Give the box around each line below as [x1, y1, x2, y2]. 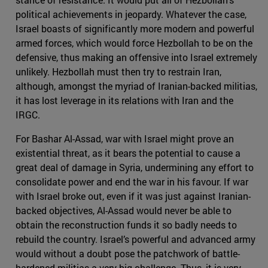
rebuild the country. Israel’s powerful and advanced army [16, 232, 255, 245]
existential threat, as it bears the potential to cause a [16, 146, 240, 159]
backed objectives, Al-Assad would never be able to [16, 203, 232, 217]
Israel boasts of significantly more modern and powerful [16, 22, 254, 35]
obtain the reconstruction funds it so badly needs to [16, 218, 237, 231]
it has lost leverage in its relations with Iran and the [16, 93, 233, 106]
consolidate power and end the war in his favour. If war [16, 175, 248, 188]
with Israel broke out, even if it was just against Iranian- [16, 189, 251, 202]
